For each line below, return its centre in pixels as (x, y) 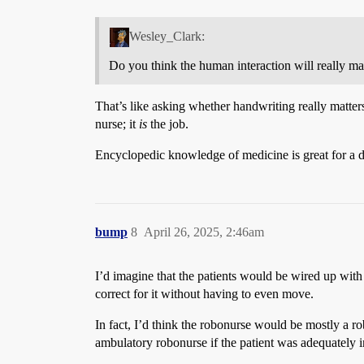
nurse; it (117, 123)
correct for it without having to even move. (204, 293)
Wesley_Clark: (167, 36)
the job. (168, 123)
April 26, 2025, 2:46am (204, 232)
